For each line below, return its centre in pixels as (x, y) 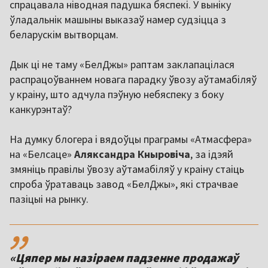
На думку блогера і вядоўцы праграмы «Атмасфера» (131, 139)
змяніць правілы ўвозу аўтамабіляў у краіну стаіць (127, 169)
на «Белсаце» (42, 154)
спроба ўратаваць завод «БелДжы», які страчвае (124, 184)
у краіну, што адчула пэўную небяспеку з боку (117, 95)
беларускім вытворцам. (64, 35)
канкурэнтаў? (41, 109)
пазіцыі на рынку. (50, 199)
